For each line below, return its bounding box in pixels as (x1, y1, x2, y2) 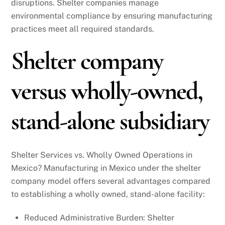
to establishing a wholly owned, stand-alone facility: (11, 189, 205, 199)
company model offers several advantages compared (11, 176, 211, 186)
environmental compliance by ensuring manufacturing (11, 11, 213, 21)
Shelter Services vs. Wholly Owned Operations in (11, 150, 193, 160)
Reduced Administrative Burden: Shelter (24, 213, 174, 223)
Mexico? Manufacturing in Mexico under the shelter (11, 163, 201, 173)
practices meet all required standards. (11, 24, 155, 34)
